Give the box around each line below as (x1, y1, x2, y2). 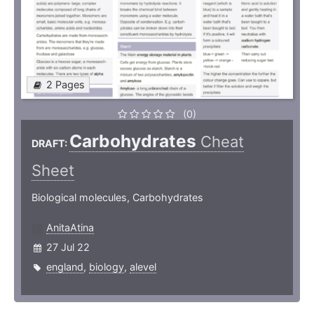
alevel (130, 261, 156, 273)
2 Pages (46, 78, 85, 91)
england (46, 261, 83, 273)
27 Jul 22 (46, 241, 90, 254)
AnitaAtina (46, 221, 94, 234)
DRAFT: (32, 137, 69, 150)
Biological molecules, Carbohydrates (32, 191, 203, 204)
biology (89, 261, 124, 273)
